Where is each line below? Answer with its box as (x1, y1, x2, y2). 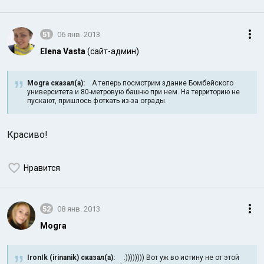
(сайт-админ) (87, 47, 139, 56)
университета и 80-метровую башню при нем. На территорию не (27, 88, 240, 96)
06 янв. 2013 (57, 29, 100, 39)
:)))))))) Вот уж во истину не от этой (115, 253, 239, 262)
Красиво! (7, 129, 48, 140)
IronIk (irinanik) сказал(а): (27, 253, 115, 262)
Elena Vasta (40, 47, 85, 56)
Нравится (24, 163, 60, 173)
